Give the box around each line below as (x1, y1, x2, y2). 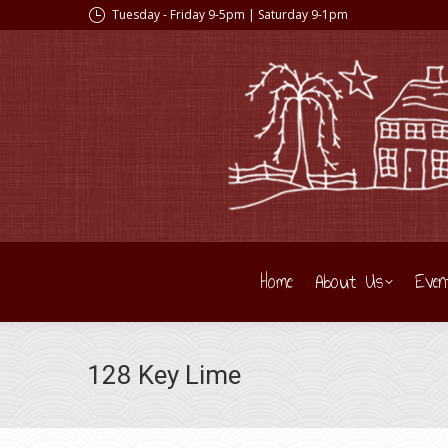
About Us (315, 266, 383, 297)
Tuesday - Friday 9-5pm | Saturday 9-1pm (112, 6, 348, 23)
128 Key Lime (87, 360, 241, 390)
